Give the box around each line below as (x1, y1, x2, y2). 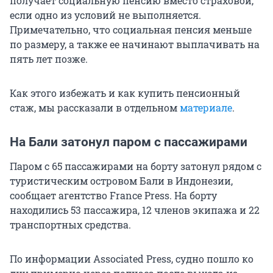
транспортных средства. (10, 218, 131, 232)
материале (180, 101, 232, 115)
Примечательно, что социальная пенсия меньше (10, 23, 252, 37)
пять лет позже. (10, 52, 88, 66)
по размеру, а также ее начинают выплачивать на (10, 38, 260, 51)
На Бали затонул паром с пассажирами (10, 135, 247, 150)
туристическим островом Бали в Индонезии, (10, 174, 233, 188)
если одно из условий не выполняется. (10, 9, 201, 22)
